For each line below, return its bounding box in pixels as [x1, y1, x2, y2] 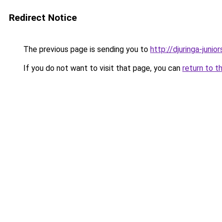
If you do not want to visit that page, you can [21, 63, 182, 73]
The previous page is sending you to [21, 45, 150, 54]
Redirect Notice [9, 12, 77, 23]
